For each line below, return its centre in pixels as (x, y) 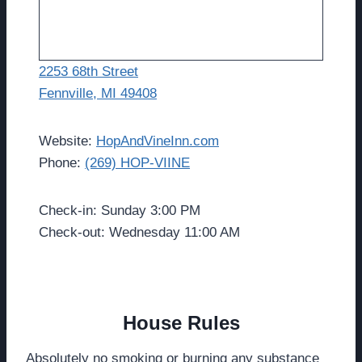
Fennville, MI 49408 (98, 94)
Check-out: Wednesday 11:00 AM (139, 233)
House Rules (181, 323)
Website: (67, 141)
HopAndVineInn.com (158, 141)
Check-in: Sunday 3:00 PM (120, 211)
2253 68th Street (88, 72)
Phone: (62, 163)
